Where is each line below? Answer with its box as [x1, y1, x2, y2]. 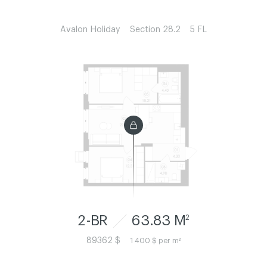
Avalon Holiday [60, 26, 120, 34]
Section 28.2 [130, 26, 181, 34]
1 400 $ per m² [130, 237, 181, 244]
